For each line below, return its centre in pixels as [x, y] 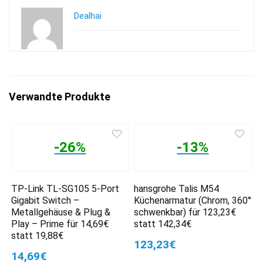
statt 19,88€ [38, 235]
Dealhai [88, 16]
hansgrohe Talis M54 [177, 188]
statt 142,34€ [163, 224]
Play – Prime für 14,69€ [60, 224]
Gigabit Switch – [45, 200]
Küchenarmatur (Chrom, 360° [193, 200]
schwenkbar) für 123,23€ [185, 212]
